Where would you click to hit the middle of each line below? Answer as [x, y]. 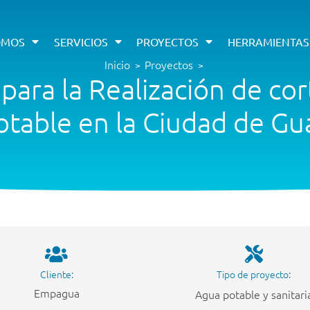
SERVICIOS [81, 42]
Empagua [56, 293]
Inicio [117, 64]
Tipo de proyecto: [254, 274]
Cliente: [56, 274]
